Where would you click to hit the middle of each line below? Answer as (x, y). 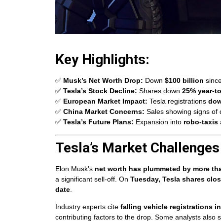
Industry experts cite (88, 207)
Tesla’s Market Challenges (137, 147)
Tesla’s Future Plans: (98, 122)
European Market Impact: (105, 101)
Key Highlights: (102, 60)
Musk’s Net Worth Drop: (103, 81)
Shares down (160, 91)
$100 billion (184, 81)
